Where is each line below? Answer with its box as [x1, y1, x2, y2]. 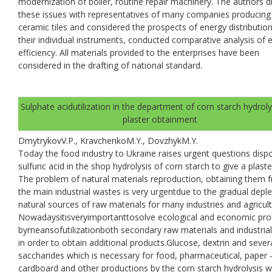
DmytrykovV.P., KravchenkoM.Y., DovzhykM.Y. [18, 134, 198, 146]
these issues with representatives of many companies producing [18, 8, 271, 20]
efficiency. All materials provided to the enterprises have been [18, 46, 259, 58]
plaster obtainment [122, 113, 197, 125]
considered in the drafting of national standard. [18, 59, 202, 71]
